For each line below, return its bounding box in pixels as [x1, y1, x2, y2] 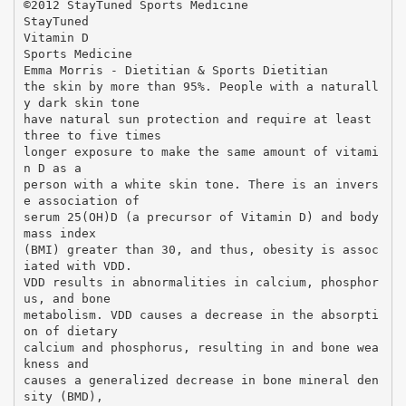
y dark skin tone [23, 95, 140, 110]
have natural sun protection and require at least [23, 111, 372, 126]
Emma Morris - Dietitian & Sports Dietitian [23, 63, 328, 77]
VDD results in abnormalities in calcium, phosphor [23, 275, 379, 289]
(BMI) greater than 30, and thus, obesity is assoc [23, 242, 379, 256]
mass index [23, 226, 96, 240]
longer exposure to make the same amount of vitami [23, 144, 379, 159]
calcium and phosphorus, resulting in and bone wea [23, 340, 379, 354]
